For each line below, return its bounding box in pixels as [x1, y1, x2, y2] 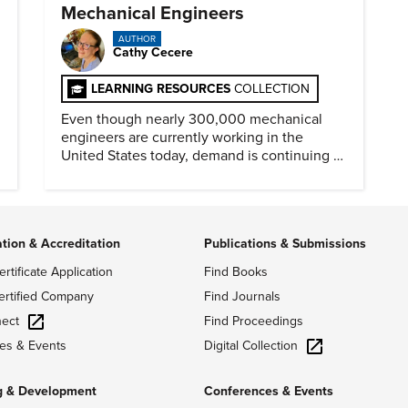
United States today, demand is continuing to [61, 146, 346, 165]
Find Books [204, 263, 268, 280]
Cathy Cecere [113, 45, 193, 61]
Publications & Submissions [204, 235, 366, 251]
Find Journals [204, 288, 280, 304]
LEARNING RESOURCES [91, 80, 234, 97]
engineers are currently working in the [61, 127, 303, 147]
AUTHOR [117, 34, 156, 46]
